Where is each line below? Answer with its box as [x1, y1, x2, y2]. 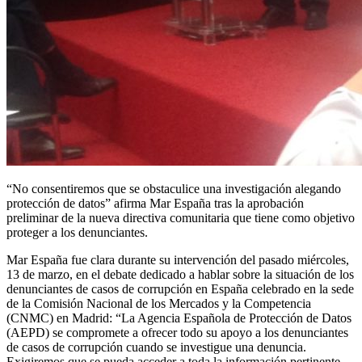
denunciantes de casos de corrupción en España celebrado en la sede [6, 281, 354, 296]
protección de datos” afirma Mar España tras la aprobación [6, 196, 304, 210]
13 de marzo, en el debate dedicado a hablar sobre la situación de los [6, 267, 354, 281]
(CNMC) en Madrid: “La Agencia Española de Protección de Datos [6, 310, 351, 325]
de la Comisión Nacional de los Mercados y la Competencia [6, 296, 311, 310]
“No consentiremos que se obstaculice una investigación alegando [6, 181, 341, 196]
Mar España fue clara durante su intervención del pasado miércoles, [6, 252, 349, 267]
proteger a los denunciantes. [6, 225, 148, 239]
